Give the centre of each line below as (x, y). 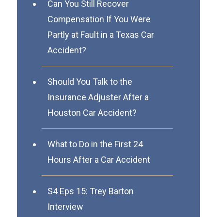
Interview (65, 206)
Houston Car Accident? (92, 112)
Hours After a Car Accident (99, 159)
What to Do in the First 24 (95, 144)
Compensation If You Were (99, 19)
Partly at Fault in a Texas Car (101, 34)
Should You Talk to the (90, 81)
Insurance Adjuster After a (98, 97)
